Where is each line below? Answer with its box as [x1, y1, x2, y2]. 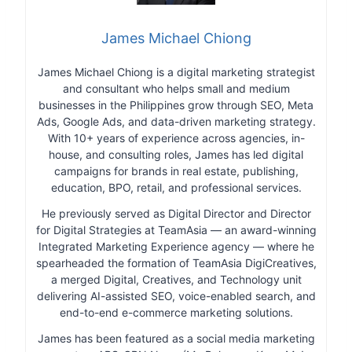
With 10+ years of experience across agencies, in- [47, 131, 305, 145]
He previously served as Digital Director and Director [41, 207, 311, 221]
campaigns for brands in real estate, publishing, [53, 164, 299, 178]
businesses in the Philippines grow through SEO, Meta [38, 98, 313, 112]
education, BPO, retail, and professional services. [50, 181, 302, 195]
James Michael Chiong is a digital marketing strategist [37, 65, 315, 79]
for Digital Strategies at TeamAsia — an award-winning [35, 223, 317, 237]
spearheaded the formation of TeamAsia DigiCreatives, [35, 256, 317, 270]
